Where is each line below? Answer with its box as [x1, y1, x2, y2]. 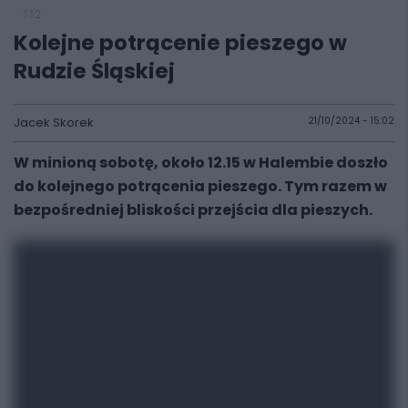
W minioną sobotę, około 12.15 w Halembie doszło [14, 152, 388, 173]
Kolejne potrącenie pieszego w [14, 28, 347, 57]
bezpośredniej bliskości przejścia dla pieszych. [14, 199, 372, 220]
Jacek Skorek [14, 114, 94, 131]
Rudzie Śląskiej [14, 56, 175, 86]
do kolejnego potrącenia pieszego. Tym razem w [14, 176, 387, 197]
